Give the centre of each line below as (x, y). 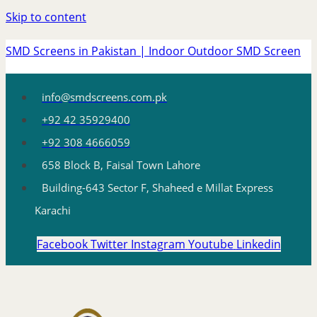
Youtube (211, 244)
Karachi (53, 210)
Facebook (62, 244)
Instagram (158, 244)
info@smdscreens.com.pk (104, 97)
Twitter (109, 244)
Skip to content (46, 17)
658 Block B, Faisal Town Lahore (121, 165)
